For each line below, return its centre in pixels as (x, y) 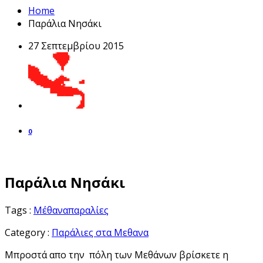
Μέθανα (51, 210)
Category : (28, 232)
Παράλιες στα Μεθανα (100, 232)
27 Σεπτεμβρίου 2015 (76, 45)
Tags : (19, 210)
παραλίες (88, 210)
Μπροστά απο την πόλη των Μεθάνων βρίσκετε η (117, 254)
